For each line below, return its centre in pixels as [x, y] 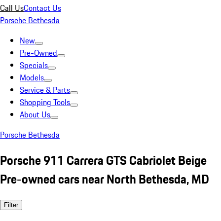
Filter [11, 205]
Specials [34, 65]
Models [32, 77]
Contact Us [42, 8]
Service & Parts [45, 90]
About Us [35, 114]
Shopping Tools [45, 102]
